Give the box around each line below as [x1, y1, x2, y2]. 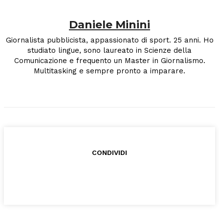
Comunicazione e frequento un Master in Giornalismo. [14, 56, 205, 66]
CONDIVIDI [92, 149, 127, 157]
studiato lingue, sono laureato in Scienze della [27, 46, 192, 55]
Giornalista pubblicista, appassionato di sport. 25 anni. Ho [5, 36, 214, 45]
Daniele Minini [69, 18, 150, 32]
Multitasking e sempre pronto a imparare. [34, 66, 185, 76]
